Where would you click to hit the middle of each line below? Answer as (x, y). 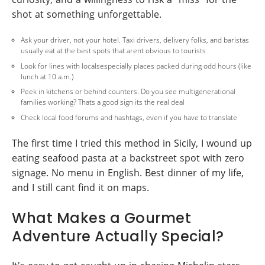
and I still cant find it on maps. (80, 188)
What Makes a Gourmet (101, 218)
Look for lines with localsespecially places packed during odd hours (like (136, 66)
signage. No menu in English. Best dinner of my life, (128, 173)
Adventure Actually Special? (118, 236)
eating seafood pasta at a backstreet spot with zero (128, 158)
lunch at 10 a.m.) (47, 76)
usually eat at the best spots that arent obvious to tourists (113, 51)
